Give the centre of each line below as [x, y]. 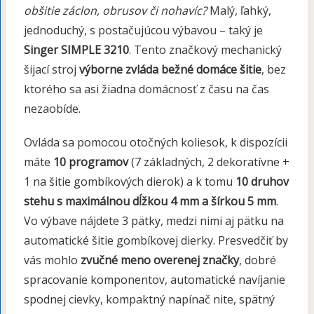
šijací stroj [51, 70]
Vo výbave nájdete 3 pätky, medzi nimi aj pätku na [153, 221]
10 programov [90, 162]
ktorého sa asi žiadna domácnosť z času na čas [146, 89]
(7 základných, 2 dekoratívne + [209, 162]
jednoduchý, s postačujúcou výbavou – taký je [143, 30]
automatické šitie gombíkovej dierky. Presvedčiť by [156, 241]
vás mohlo [52, 260]
